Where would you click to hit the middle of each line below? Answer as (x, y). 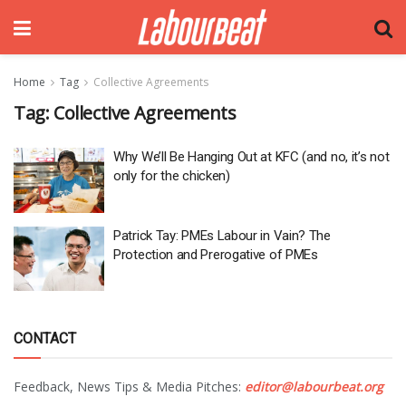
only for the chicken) (172, 176)
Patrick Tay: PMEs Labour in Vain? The (222, 235)
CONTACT (45, 338)
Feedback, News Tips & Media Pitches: (129, 387)
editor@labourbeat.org (314, 387)
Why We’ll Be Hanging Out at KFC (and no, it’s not (251, 157)
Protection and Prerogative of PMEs (216, 254)
